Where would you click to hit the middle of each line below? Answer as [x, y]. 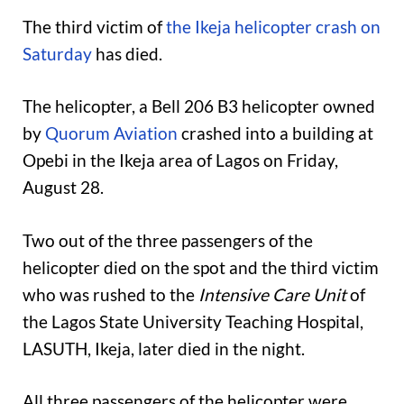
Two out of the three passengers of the [168, 240]
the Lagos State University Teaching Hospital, [193, 321]
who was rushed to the [110, 294]
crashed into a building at [275, 133]
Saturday [57, 53]
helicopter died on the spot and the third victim [201, 267]
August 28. [63, 188]
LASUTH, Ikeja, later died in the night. [164, 348]
